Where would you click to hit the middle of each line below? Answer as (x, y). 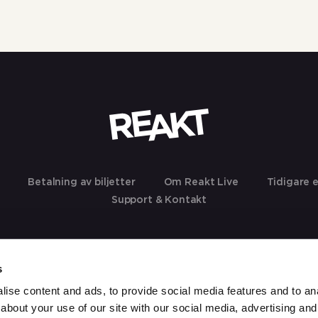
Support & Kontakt (159, 201)
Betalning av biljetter (82, 183)
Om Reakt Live (201, 183)
